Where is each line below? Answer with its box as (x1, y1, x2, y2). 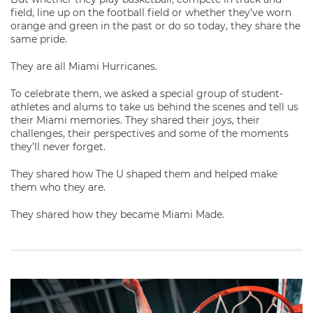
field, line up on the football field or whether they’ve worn (10, 6, 291, 19)
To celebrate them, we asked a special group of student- (10, 87, 283, 100)
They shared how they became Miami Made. (10, 208, 224, 221)
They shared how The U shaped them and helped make (10, 167, 277, 180)
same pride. (10, 32, 67, 45)
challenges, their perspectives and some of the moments (10, 126, 289, 140)
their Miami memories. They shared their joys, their (10, 113, 260, 126)
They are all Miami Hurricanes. (10, 59, 157, 73)
